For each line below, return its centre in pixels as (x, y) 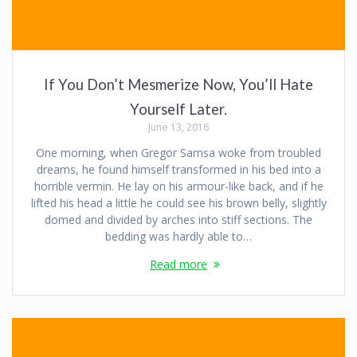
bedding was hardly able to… (178, 236)
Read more (178, 264)
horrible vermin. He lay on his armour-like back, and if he (178, 186)
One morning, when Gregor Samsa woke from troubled (178, 152)
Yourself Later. (178, 109)
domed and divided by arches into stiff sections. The (178, 219)
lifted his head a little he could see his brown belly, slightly (178, 202)
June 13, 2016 (178, 127)
